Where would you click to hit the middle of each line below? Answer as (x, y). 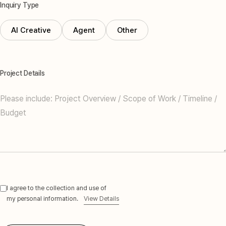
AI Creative (31, 30)
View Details (101, 199)
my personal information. (42, 199)
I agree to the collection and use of (56, 188)
